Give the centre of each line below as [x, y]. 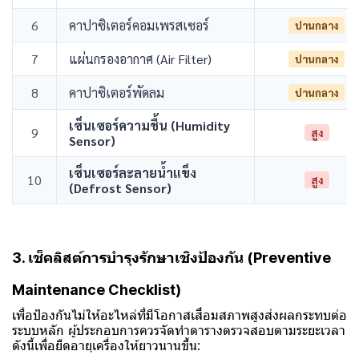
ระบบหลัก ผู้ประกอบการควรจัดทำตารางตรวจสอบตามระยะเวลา [179, 330]
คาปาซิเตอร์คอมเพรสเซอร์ [139, 25]
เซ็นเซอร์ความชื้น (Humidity [149, 125]
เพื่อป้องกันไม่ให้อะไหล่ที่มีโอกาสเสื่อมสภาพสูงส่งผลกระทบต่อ [179, 315]
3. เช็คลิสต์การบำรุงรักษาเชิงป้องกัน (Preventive [171, 257]
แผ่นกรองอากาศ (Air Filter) [140, 58]
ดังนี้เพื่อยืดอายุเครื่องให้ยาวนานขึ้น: [106, 345]
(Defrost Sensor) [120, 188]
